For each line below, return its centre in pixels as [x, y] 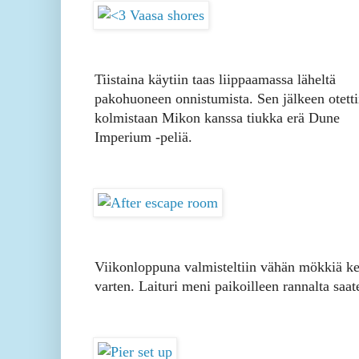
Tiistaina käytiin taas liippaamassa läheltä [215, 80]
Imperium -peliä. [143, 137]
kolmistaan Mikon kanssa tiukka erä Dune [217, 118]
